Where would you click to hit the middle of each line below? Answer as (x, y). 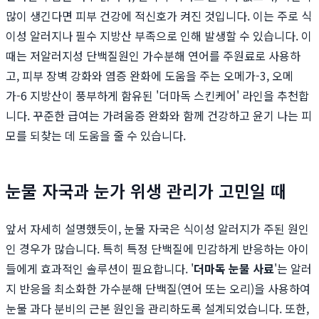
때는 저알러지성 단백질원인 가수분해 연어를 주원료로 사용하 (153, 56)
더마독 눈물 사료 (234, 269)
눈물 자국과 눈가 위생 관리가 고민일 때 (146, 191)
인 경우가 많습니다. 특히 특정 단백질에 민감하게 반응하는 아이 (157, 249)
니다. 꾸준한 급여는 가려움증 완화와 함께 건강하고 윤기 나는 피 (159, 116)
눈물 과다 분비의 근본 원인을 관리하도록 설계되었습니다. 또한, (157, 309)
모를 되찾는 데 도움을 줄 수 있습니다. (96, 136)
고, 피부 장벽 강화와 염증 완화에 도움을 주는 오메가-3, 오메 (150, 76)
